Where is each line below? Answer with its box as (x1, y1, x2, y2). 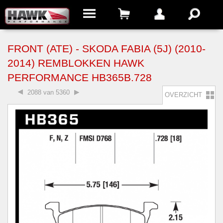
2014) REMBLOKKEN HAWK (7, 57, 144, 69)
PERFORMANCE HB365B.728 (7, 72, 152, 84)
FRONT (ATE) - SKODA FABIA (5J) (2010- (7, 43, 206, 55)
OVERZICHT (163, 91, 202, 99)
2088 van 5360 (27, 89, 70, 97)
